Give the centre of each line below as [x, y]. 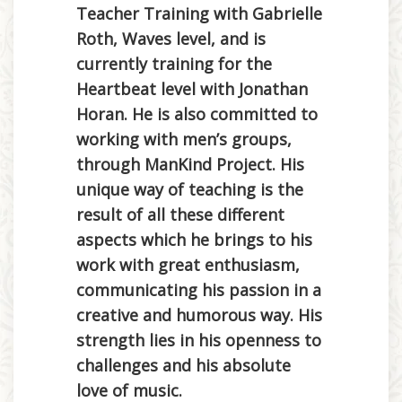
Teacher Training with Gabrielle [199, 13]
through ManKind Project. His [190, 164]
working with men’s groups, [184, 139]
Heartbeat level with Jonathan [192, 88]
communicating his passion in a [199, 289]
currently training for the [174, 63]
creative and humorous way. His [199, 315]
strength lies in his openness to [199, 340]
